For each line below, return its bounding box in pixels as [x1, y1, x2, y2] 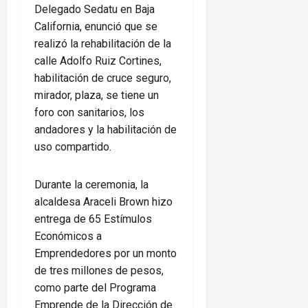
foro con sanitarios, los [34, 106, 144, 120]
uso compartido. [34, 140, 111, 154]
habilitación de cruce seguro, [34, 71, 171, 85]
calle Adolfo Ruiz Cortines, [34, 54, 162, 68]
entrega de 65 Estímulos [34, 212, 152, 226]
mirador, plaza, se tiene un [34, 89, 159, 102]
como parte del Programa [34, 281, 156, 295]
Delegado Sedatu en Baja [34, 3, 155, 16]
